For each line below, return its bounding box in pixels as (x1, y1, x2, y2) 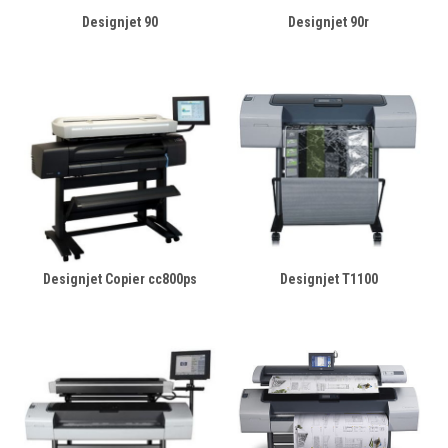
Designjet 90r (288, 14, 369, 30)
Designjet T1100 (279, 271, 378, 287)
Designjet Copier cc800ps (42, 271, 197, 287)
